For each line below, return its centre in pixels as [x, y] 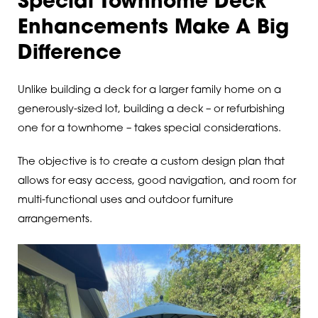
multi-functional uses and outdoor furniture [125, 201]
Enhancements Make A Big [153, 28]
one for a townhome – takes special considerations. [149, 129]
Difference [69, 54]
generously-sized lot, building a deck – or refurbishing [151, 110]
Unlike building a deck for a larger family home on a [149, 91]
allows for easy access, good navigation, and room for [157, 182]
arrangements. [55, 220]
